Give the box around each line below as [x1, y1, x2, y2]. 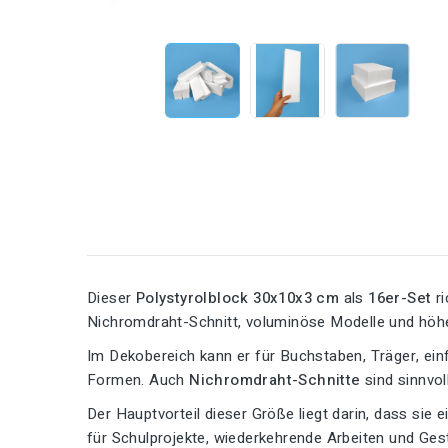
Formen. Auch [87, 368, 190, 391]
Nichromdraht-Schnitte [189, 368, 361, 391]
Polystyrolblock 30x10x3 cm [135, 286, 340, 309]
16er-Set [368, 286, 432, 309]
